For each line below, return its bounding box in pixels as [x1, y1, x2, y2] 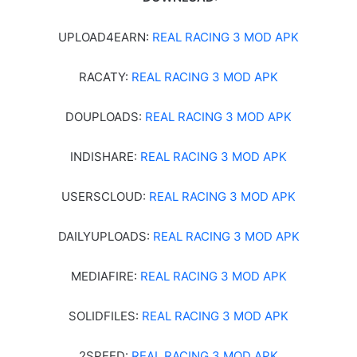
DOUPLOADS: [65, 108, 145, 124]
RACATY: [79, 69, 131, 84]
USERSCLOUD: [61, 188, 149, 204]
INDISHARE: [70, 148, 140, 164]
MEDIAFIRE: [70, 268, 140, 284]
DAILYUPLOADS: [57, 228, 153, 244]
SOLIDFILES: [69, 308, 142, 324]
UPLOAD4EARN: [58, 29, 152, 45]
